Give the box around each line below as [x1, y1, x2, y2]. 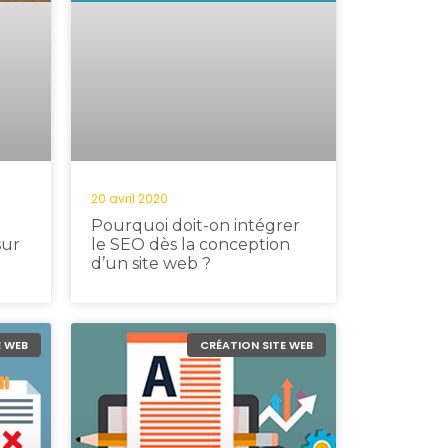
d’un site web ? [91, 254, 211, 273]
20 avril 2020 [91, 190, 168, 207]
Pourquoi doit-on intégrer [91, 216, 300, 235]
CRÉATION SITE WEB [199, 336, 313, 353]
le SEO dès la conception [91, 235, 290, 254]
